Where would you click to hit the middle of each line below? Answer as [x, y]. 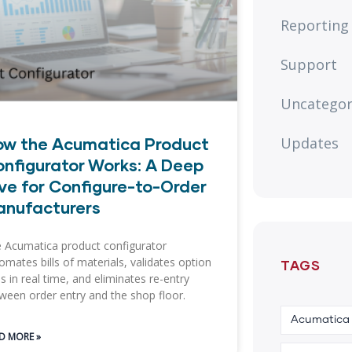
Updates [309, 143]
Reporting [314, 25]
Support [308, 64]
